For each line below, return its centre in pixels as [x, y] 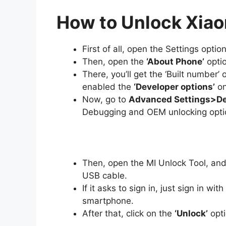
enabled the [108, 87]
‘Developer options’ [174, 87]
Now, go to [105, 100]
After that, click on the [128, 214]
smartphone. [108, 201]
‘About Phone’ [175, 62]
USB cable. [105, 176]
